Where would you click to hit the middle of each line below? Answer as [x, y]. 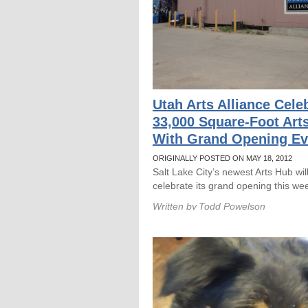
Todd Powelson [232, 206]
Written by [175, 206]
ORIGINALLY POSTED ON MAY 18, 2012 [222, 158]
